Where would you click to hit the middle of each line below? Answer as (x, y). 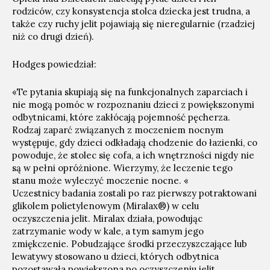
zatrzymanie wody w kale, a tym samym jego (108, 231)
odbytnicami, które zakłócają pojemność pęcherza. (121, 117)
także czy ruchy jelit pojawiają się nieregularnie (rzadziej (133, 24)
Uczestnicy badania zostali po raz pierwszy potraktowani (134, 193)
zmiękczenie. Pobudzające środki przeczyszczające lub (130, 244)
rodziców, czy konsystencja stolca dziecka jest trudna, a (131, 11)
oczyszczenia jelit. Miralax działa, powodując (107, 218)
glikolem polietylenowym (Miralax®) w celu (105, 206)
